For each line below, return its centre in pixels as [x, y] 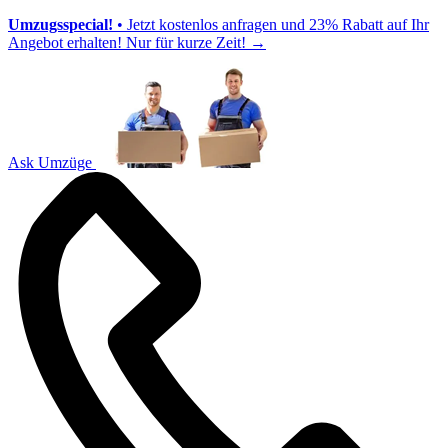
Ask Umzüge [50, 162]
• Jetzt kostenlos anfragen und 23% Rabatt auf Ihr [271, 24]
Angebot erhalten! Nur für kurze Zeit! [129, 42]
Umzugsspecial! [60, 24]
